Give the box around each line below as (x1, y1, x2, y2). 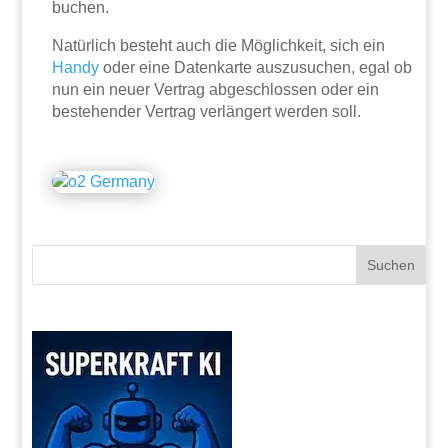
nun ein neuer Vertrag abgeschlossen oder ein (52, 81, 380, 99)
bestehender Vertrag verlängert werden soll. (52, 103, 362, 121)
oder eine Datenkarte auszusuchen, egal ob (99, 59, 413, 77)
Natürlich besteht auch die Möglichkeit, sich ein (52, 37, 386, 55)
